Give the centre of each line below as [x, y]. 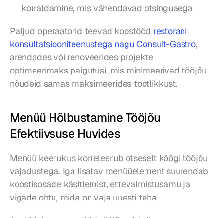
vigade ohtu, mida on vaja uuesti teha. [84, 198]
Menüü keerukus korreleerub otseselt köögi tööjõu [109, 158]
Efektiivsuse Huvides [65, 134]
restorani [170, 31]
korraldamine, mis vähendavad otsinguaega [107, 8]
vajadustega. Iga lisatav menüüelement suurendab [109, 171]
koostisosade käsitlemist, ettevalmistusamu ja [100, 184]
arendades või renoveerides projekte [82, 57]
